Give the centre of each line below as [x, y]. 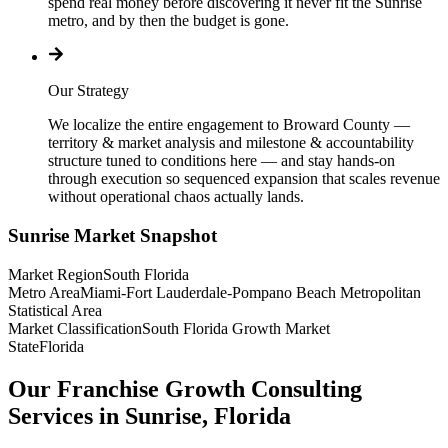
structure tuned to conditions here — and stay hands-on [221, 161]
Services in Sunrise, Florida [149, 415]
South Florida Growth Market [236, 328]
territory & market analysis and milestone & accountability [231, 143]
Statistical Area [55, 310]
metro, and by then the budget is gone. [168, 21]
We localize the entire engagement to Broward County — [229, 125]
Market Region [55, 274]
